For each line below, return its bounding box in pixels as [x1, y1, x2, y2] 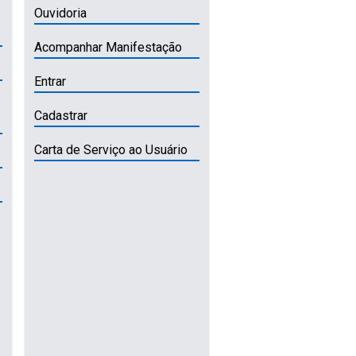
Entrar [34, 73, 67, 89]
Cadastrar [34, 107, 88, 123]
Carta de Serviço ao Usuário [34, 141, 188, 157]
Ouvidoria [34, 5, 87, 21]
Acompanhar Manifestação [34, 39, 183, 55]
